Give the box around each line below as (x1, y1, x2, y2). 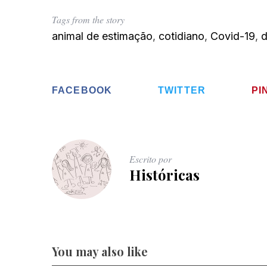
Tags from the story (52, 13, 125, 26)
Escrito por (129, 152, 172, 165)
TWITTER (158, 85, 206, 96)
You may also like (52, 244, 148, 260)
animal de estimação (52, 30, 153, 42)
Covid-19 (210, 30, 255, 42)
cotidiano (159, 30, 204, 42)
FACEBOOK (52, 85, 113, 96)
